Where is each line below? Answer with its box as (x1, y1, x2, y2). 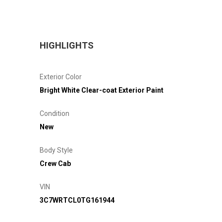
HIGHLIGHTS (40, 40, 94, 51)
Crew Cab (40, 159, 71, 167)
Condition (40, 109, 69, 117)
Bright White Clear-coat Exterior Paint (40, 86, 164, 94)
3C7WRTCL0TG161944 (40, 196, 114, 204)
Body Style (40, 146, 73, 154)
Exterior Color (40, 72, 82, 81)
